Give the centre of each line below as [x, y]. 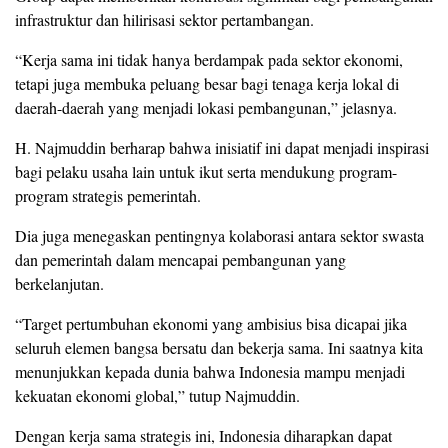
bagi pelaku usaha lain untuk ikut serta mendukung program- [206, 171]
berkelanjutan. [59, 283]
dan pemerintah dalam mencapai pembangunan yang [180, 259]
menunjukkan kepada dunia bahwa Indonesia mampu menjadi [210, 371]
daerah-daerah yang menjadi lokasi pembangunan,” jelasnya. [206, 107]
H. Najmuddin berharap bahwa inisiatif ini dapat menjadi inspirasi [222, 147]
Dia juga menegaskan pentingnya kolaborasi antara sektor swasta [219, 235]
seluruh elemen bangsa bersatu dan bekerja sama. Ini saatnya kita [219, 347]
